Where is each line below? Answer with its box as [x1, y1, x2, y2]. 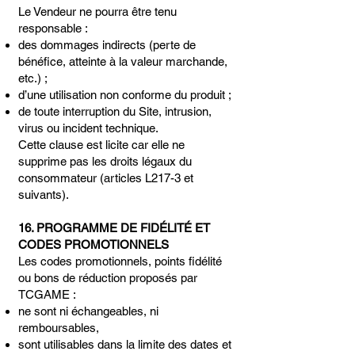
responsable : [18, 21, 88, 35]
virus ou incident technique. [18, 121, 158, 135]
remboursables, [18, 321, 99, 334]
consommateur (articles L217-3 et [18, 171, 193, 185]
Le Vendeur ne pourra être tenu [18, 5, 177, 18]
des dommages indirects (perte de [18, 38, 196, 52]
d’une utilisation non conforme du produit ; [18, 88, 231, 101]
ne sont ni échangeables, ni [18, 304, 158, 318]
